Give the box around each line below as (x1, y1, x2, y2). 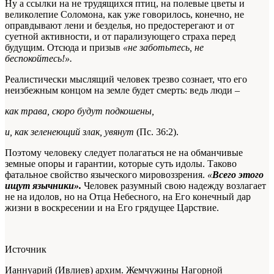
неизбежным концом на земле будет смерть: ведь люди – (5, 85, 240, 96)
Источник (5, 244, 46, 255)
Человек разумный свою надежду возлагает (84, 180, 266, 191)
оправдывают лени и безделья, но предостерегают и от (5, 20, 234, 31)
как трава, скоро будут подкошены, (5, 106, 154, 117)
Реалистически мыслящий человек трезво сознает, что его (5, 74, 247, 85)
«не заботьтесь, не (123, 42, 204, 53)
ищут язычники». (5, 180, 81, 191)
